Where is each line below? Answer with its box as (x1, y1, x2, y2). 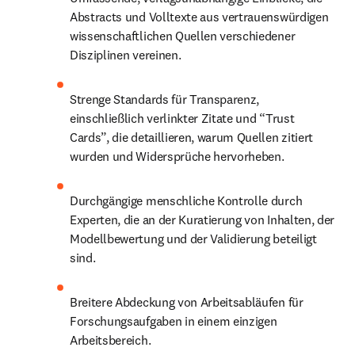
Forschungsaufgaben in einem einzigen (70, 313, 277, 329)
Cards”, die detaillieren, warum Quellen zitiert (70, 129, 313, 145)
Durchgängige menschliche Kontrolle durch (70, 193, 303, 208)
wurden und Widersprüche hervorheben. (70, 148, 284, 164)
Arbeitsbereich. (70, 332, 151, 348)
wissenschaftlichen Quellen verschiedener (70, 28, 296, 44)
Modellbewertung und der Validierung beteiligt (70, 231, 317, 246)
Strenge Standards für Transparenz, (70, 91, 260, 107)
